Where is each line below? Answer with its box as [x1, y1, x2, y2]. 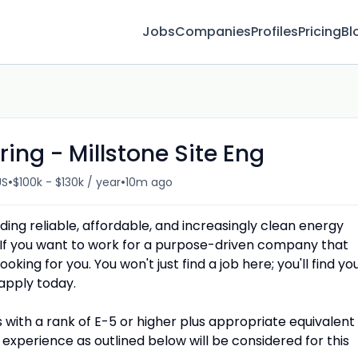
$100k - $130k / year [13, 173, 121, 190]
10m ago [125, 173, 173, 190]
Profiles [251, 22, 298, 41]
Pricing [298, 22, 341, 41]
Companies [175, 22, 251, 41]
